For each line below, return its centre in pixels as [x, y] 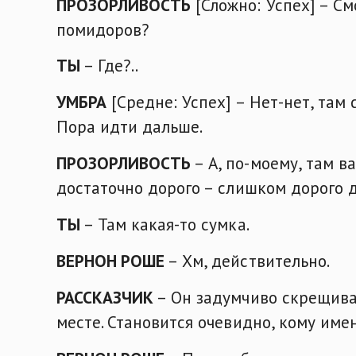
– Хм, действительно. [247, 260]
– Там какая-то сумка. [165, 224]
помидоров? [103, 29]
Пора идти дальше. [130, 127]
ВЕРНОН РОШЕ [111, 260]
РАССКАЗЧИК [105, 297]
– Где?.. [110, 66]
